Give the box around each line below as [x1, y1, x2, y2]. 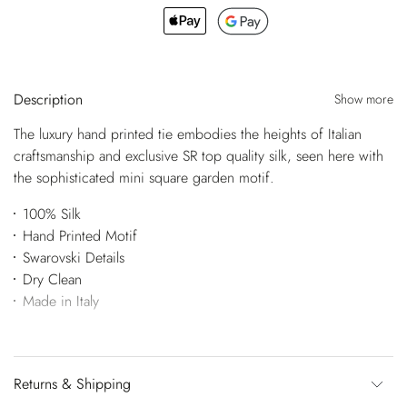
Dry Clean [22, 268, 82, 290]
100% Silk [22, 203, 81, 224]
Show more [334, 89, 393, 108]
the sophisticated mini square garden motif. [14, 166, 274, 188]
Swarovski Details [22, 246, 124, 268]
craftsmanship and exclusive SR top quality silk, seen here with [14, 144, 383, 166]
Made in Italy [22, 290, 99, 312]
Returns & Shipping [14, 372, 131, 394]
